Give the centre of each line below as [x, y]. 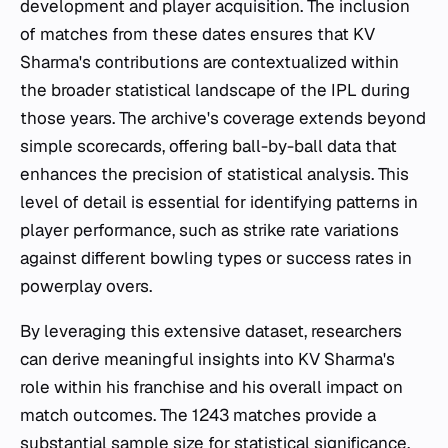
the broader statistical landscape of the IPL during [215, 89]
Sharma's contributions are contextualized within [209, 61]
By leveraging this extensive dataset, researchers [211, 330]
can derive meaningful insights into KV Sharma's [207, 358]
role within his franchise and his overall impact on [211, 386]
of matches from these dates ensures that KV [197, 33]
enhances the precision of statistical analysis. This [214, 173]
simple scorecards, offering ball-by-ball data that [208, 145]
